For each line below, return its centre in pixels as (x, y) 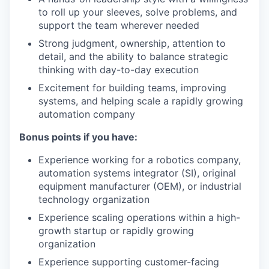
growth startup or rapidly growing (116, 231)
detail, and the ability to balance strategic (133, 56)
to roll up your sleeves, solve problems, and (138, 12)
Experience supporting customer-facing (129, 262)
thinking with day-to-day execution (119, 70)
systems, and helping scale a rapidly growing (141, 101)
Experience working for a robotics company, (140, 160)
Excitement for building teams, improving (132, 88)
